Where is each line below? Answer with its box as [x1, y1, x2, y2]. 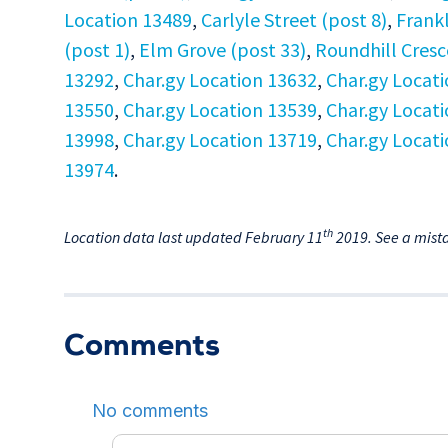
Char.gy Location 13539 [123, 97, 317, 123]
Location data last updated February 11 [64, 227, 323, 248]
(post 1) [64, 37, 130, 63]
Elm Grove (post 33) [139, 37, 306, 63]
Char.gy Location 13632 [123, 67, 317, 93]
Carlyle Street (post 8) [201, 7, 387, 33]
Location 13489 [64, 7, 192, 33]
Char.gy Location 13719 [123, 127, 317, 153]
